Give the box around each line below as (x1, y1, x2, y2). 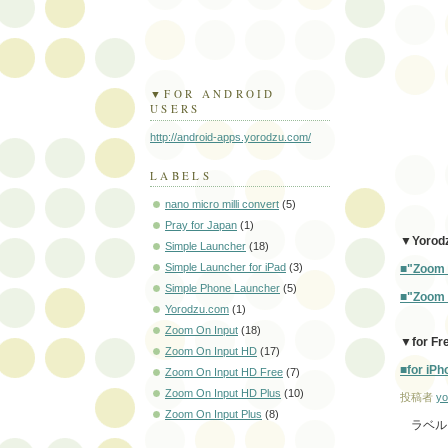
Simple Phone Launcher (165, 281, 280, 294)
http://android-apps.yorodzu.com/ (150, 131, 311, 144)
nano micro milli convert (165, 197, 279, 210)
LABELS (150, 167, 212, 183)
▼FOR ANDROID (150, 86, 276, 102)
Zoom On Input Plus (165, 407, 262, 420)
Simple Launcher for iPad (165, 260, 286, 273)
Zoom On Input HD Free (165, 365, 283, 378)
